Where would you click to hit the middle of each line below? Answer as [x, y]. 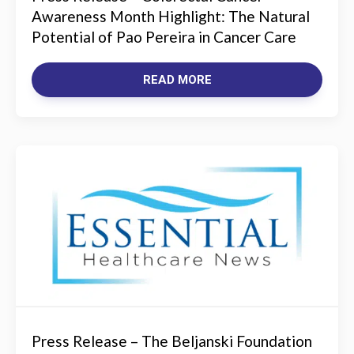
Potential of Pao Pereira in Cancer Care [164, 37]
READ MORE [177, 80]
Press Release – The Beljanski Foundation [172, 341]
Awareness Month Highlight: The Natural [171, 16]
